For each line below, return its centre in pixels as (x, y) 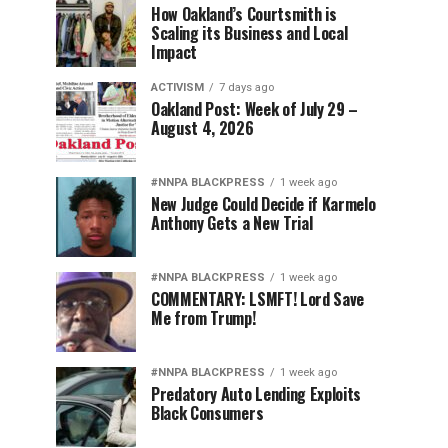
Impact (174, 51)
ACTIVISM (177, 87)
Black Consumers (207, 412)
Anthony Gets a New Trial (232, 222)
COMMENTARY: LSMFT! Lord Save (258, 298)
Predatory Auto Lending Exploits (256, 393)
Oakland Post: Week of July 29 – (255, 108)
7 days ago (246, 87)
